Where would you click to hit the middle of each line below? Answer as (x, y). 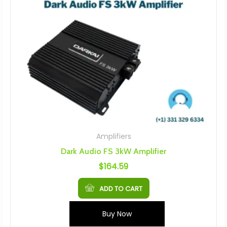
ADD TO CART (121, 189)
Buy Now (117, 214)
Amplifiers (113, 137)
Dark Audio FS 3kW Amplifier (113, 152)
